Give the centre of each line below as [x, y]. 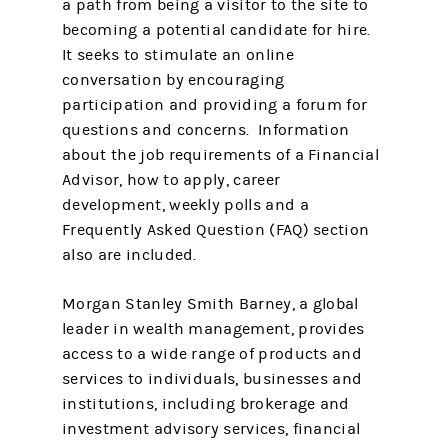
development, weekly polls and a [185, 205]
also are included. [129, 255]
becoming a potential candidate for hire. [218, 30]
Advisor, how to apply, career [171, 180]
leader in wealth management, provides [213, 329]
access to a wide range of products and [212, 354]
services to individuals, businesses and [212, 379]
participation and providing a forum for [215, 105]
